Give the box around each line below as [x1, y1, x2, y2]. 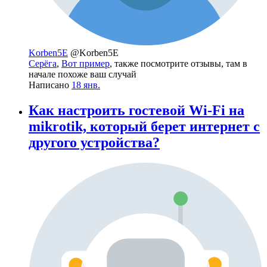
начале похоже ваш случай [29, 69, 136, 80]
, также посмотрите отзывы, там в [110, 58, 247, 69]
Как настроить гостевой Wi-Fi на [29, 103, 244, 119]
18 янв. [72, 80, 100, 91]
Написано [29, 80, 72, 91]
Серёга [29, 58, 57, 69]
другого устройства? [29, 135, 160, 151]
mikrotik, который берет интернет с [29, 119, 260, 135]
